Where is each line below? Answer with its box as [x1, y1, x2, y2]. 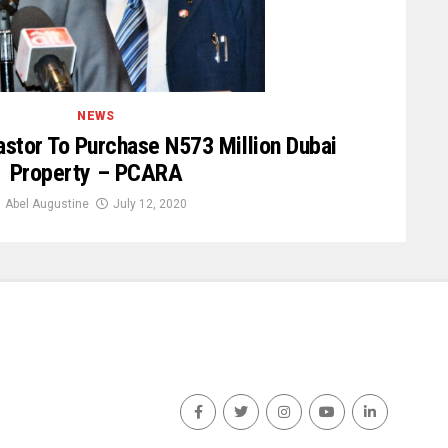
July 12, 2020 [113, 196, 187, 211]
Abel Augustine [5, 196, 89, 211]
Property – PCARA [9, 158, 183, 187]
